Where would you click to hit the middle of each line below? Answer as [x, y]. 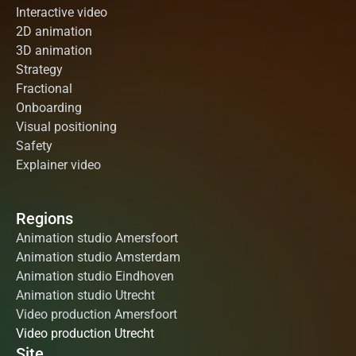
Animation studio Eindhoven [95, 276]
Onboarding [49, 108]
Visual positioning [66, 127]
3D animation [54, 50]
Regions [44, 219]
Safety [34, 146]
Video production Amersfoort [97, 314]
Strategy [39, 70]
